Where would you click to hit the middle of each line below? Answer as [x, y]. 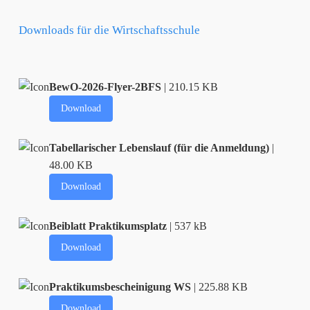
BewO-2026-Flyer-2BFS [106, 86]
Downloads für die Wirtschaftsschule [109, 30]
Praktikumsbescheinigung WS [120, 286]
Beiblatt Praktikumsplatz [108, 226]
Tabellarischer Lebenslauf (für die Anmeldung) [159, 147]
